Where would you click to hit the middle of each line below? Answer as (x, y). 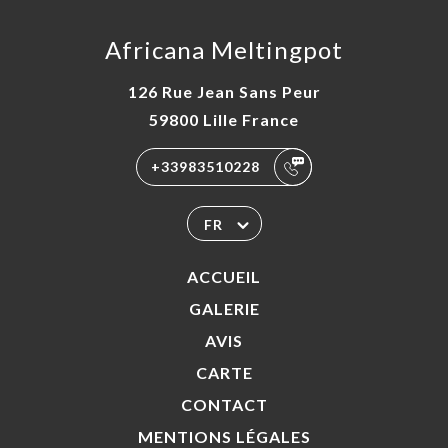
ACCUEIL (224, 276)
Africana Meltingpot (224, 49)
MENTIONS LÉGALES (224, 436)
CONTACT (224, 404)
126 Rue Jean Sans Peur (224, 91)
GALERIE (224, 308)
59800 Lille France (224, 119)
